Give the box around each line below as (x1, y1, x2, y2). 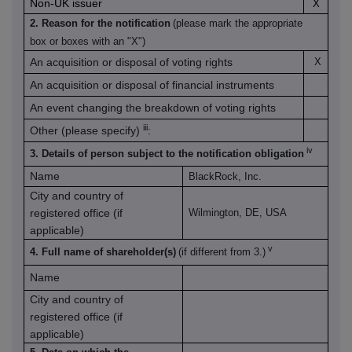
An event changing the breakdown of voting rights (30, 101, 277, 115)
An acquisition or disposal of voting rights (30, 56, 233, 69)
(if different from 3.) (178, 246, 266, 258)
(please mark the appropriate (173, 17, 303, 30)
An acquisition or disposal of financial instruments (30, 79, 275, 92)
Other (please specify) (30, 124, 144, 137)
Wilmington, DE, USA (189, 207, 288, 219)
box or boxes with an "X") (30, 35, 146, 48)
